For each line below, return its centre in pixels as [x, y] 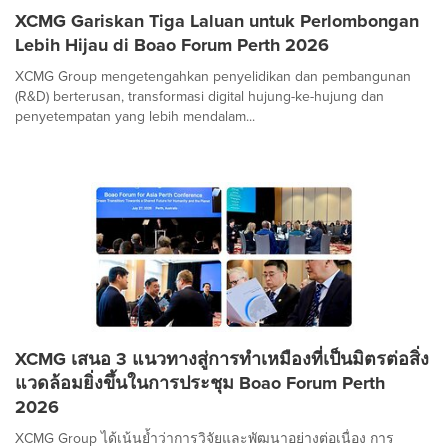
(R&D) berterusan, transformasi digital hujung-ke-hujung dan [199, 96]
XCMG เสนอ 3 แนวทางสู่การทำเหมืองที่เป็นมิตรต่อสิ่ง [222, 358]
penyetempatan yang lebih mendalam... [135, 116]
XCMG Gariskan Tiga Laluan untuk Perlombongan [217, 20]
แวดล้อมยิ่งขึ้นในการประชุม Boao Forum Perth [200, 382]
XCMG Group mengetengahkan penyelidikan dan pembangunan [213, 76]
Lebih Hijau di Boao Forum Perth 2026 [172, 44]
